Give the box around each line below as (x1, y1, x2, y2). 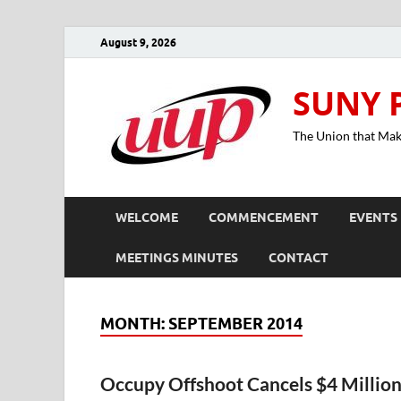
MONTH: (100, 314, 168, 333)
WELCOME (115, 209, 178, 225)
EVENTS (349, 209, 397, 225)
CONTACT (269, 250, 328, 265)
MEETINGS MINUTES (115, 250, 238, 265)
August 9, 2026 (100, 35, 176, 49)
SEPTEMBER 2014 (168, 314, 303, 333)
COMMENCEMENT (209, 209, 319, 225)
